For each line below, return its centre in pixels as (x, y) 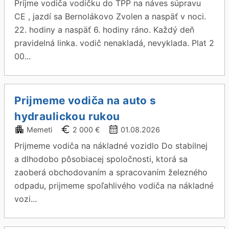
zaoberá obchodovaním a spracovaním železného (111, 172)
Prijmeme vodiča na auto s (85, 100)
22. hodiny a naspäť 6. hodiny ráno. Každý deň (105, 30)
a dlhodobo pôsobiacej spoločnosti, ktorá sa (101, 159)
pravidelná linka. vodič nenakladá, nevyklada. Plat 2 (114, 43)
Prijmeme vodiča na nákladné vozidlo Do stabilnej (111, 146)
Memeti (40, 130)
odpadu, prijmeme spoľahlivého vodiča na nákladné (114, 186)
